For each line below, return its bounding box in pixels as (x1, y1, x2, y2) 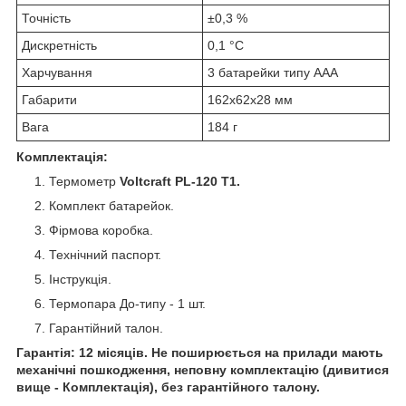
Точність (22, 10, 71, 25)
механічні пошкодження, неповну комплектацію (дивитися (16, 362, 389, 377)
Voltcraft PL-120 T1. (120, 173, 240, 188)
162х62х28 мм (208, 92, 293, 107)
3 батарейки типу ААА (208, 64, 338, 80)
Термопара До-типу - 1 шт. (49, 295, 206, 311)
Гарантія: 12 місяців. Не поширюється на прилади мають (16, 344, 383, 360)
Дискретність (22, 37, 97, 53)
